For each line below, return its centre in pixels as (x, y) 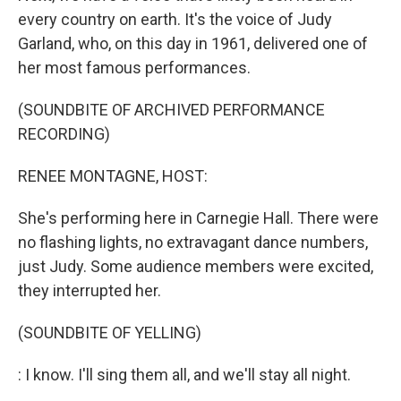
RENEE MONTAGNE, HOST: (113, 176)
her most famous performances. (134, 68)
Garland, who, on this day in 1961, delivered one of (193, 43)
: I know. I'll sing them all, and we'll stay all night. (184, 375)
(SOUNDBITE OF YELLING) (110, 333)
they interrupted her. (90, 290)
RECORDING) (64, 134)
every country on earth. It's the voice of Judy (175, 19)
